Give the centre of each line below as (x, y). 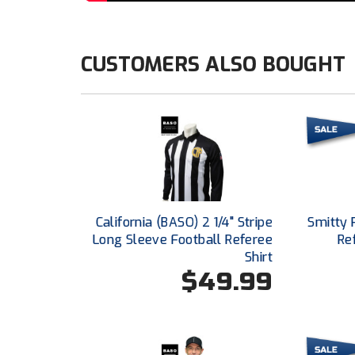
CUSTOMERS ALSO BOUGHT (213, 64)
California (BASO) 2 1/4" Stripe (184, 222)
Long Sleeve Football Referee (182, 240)
